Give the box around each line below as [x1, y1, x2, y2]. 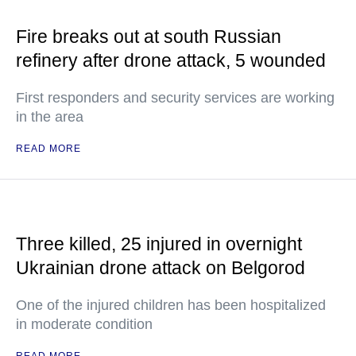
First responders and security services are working [16, 90, 335, 106]
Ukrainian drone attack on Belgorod [16, 257, 305, 279]
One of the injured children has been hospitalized [16, 297, 326, 314]
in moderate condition [16, 316, 153, 333]
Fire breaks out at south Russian [16, 26, 281, 48]
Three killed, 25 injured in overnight [16, 234, 302, 255]
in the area [16, 109, 83, 126]
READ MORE [16, 143, 81, 155]
